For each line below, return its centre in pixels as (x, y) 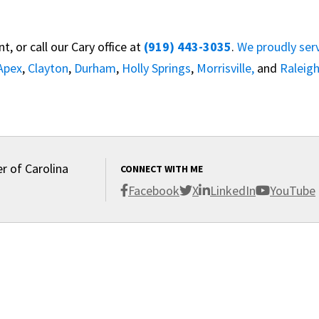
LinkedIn (233, 190)
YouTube (293, 190)
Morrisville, (225, 68)
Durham (95, 68)
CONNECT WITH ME (162, 168)
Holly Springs (156, 68)
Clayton (48, 68)
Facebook (154, 190)
